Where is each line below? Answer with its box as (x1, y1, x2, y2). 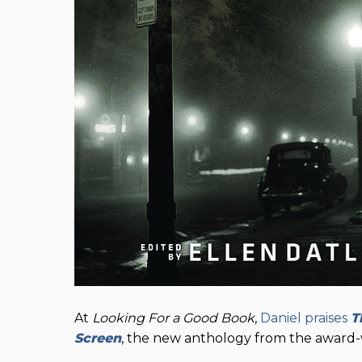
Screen (74, 330, 121, 347)
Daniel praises (260, 310, 347, 326)
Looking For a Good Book (92, 310, 255, 326)
